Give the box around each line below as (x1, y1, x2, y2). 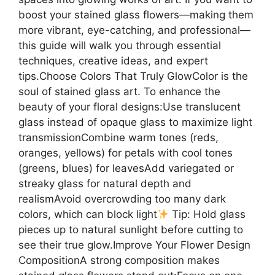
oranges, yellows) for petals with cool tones (18, 147, 233, 160)
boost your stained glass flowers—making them (18, 9, 254, 21)
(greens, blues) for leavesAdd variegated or (18, 162, 234, 175)
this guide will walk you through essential (18, 39, 221, 52)
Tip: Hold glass (169, 208, 246, 221)
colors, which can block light (18, 208, 157, 221)
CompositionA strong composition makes (18, 254, 220, 267)
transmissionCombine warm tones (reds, (18, 131, 219, 144)
